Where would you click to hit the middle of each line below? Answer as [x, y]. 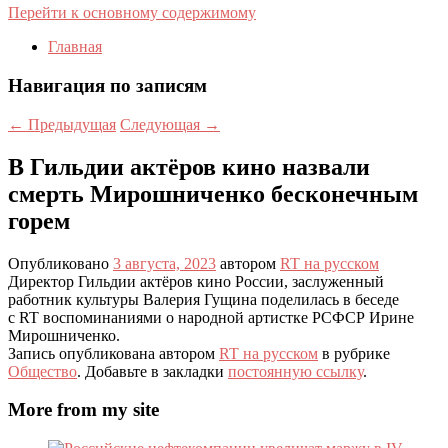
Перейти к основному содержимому [132, 13]
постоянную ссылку [295, 371]
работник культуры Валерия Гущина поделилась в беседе [203, 299]
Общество [42, 371]
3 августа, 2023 [164, 263]
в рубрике [354, 353]
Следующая [162, 124]
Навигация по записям [107, 86]
